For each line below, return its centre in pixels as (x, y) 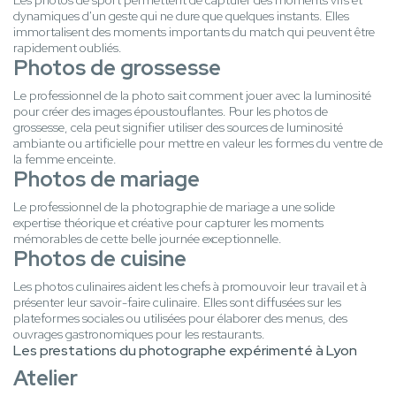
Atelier (46, 378)
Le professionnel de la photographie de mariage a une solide (174, 207)
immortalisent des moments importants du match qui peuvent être (194, 32)
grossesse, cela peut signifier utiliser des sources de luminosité (178, 128)
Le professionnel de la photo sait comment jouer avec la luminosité (192, 96)
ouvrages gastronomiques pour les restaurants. (139, 335)
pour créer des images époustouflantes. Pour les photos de (171, 112)
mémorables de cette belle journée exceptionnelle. (148, 239)
